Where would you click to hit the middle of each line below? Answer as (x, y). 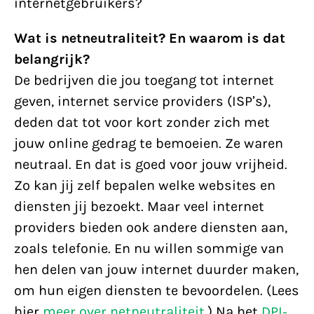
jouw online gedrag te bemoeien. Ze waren (149, 143)
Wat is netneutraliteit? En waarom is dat (150, 38)
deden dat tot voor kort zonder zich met (142, 122)
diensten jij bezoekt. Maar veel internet (139, 206)
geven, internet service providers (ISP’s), (142, 101)
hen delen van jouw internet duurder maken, (156, 269)
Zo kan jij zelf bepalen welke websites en (145, 185)
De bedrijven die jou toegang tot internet (144, 80)
